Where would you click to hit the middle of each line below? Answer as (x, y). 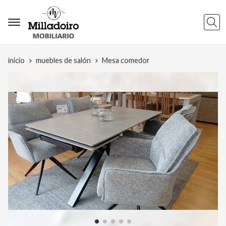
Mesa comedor (126, 60)
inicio (16, 60)
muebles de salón (63, 60)
